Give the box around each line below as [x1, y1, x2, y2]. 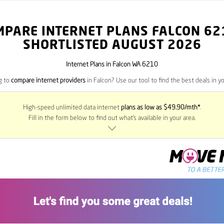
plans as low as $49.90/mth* [121, 104, 200, 111]
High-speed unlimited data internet [23, 104, 121, 111]
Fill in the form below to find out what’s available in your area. [28, 115, 195, 122]
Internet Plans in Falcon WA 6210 [66, 61, 158, 68]
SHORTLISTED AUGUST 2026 [22, 39, 201, 52]
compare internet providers [10, 77, 85, 84]
